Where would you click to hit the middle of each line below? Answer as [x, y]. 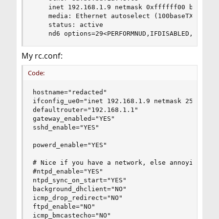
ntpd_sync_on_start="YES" [79, 180]
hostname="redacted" [70, 92]
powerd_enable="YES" [70, 145]
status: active [68, 25]
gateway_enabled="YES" [74, 119]
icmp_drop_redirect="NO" [77, 198]
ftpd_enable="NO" [64, 207]
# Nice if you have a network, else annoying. [119, 163]
